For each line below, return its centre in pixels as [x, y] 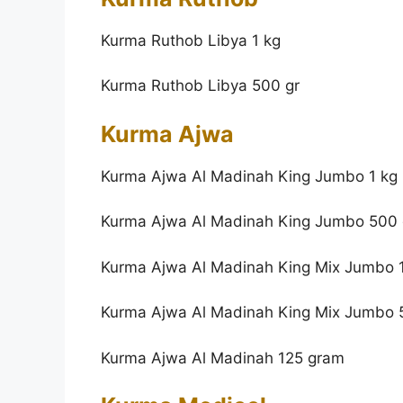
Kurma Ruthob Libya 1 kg [191, 40]
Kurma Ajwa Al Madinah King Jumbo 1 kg [249, 176]
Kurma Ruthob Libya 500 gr [200, 86]
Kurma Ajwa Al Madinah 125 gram [223, 358]
